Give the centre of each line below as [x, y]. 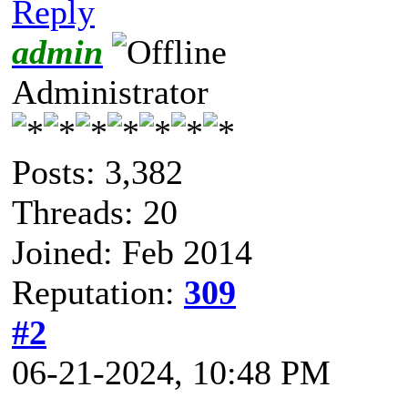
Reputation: [98, 292]
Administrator [110, 92]
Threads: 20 [95, 212]
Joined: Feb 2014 [132, 252]
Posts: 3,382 [97, 172]
